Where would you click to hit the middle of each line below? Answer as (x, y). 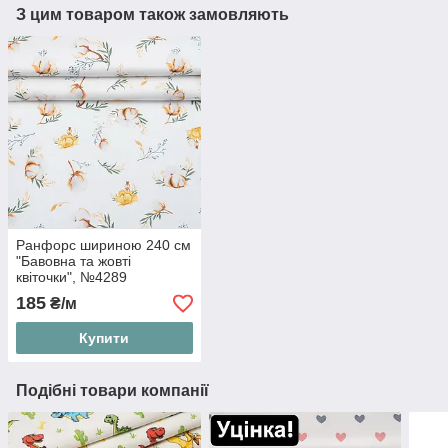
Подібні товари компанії (112, 391)
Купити (104, 338)
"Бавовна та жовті (73, 261)
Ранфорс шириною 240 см (103, 245)
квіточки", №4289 (71, 277)
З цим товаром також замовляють (152, 14)
